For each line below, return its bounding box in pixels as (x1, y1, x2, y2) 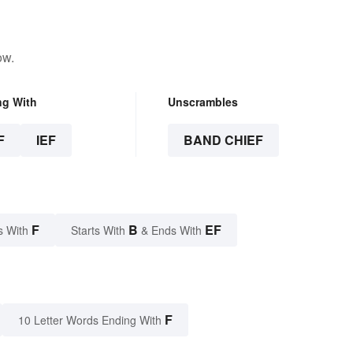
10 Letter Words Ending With (18, 311, 162, 328)
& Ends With (138, 221, 205, 238)
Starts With (71, 221, 128, 238)
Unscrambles (167, 93, 238, 110)
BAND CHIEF (183, 130, 263, 149)
